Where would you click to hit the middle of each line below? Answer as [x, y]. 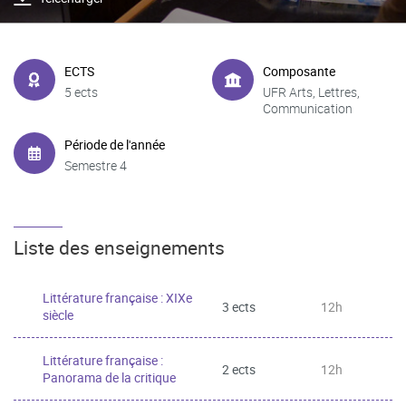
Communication [308, 108]
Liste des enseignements [119, 247]
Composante [299, 71]
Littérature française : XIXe [117, 298]
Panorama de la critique [109, 377]
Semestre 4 [96, 165]
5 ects [81, 92]
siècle [58, 315]
